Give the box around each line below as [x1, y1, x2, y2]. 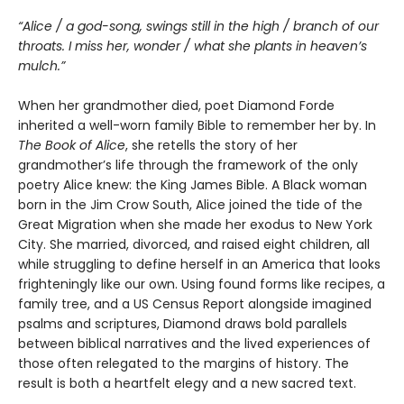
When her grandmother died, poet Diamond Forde [18, 96, 335, 115]
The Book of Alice [18, 136, 125, 155]
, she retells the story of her [125, 136, 298, 155]
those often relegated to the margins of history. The [18, 354, 349, 373]
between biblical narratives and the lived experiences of [18, 335, 371, 353]
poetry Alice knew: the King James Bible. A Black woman [18, 176, 367, 195]
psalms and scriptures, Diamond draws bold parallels [18, 315, 347, 334]
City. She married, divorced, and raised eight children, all [18, 235, 370, 254]
